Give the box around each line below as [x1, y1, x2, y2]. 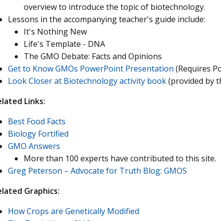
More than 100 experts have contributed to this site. [24, 153, 216, 164]
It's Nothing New [24, 26, 87, 37]
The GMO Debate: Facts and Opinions [24, 51, 162, 62]
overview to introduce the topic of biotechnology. [24, 1, 205, 12]
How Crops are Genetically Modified [8, 206, 139, 217]
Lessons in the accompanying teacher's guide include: [8, 14, 205, 25]
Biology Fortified [8, 128, 69, 139]
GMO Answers [8, 141, 60, 151]
